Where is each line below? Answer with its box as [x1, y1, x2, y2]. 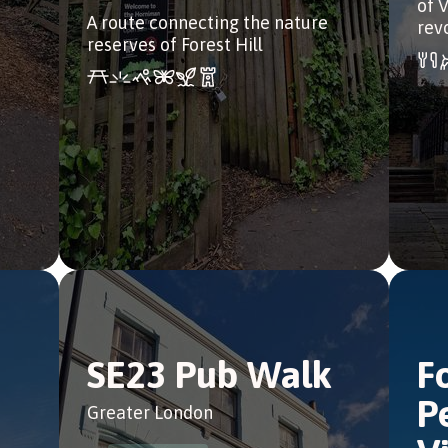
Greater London [87, 402, 213, 423]
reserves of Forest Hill [87, 34, 263, 55]
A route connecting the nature [87, 12, 328, 33]
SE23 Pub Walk [87, 353, 332, 396]
